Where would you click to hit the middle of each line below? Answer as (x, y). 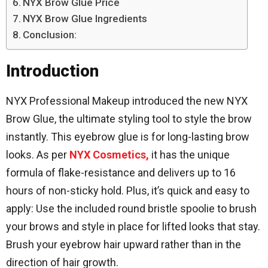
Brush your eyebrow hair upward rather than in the (124, 244)
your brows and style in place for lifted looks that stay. (133, 226)
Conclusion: (50, 34)
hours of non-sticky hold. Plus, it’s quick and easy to (128, 191)
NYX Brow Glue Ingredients (85, 18)
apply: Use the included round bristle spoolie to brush (131, 208)
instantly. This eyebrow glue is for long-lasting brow (128, 137)
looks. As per (38, 155)
